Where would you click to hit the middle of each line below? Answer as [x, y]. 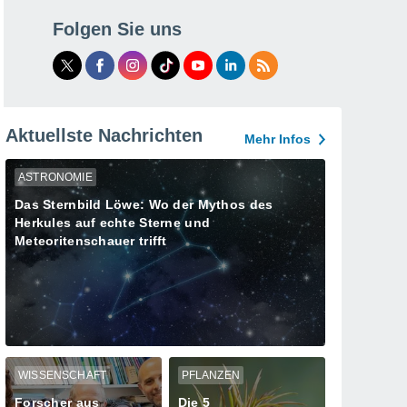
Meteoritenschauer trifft [91, 241]
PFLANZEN [210, 375]
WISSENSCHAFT [63, 375]
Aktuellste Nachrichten [104, 135]
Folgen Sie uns [117, 29]
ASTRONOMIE [55, 177]
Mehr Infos [278, 139]
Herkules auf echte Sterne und [113, 223]
